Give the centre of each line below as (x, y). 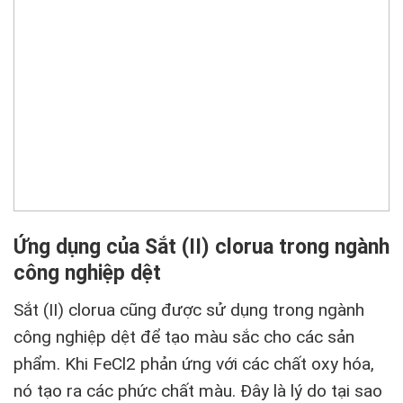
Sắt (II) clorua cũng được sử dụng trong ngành (189, 309)
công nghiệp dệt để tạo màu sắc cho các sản (184, 336)
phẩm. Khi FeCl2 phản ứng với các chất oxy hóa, (194, 363)
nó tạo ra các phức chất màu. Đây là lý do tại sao (198, 390)
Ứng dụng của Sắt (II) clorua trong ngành (201, 247)
